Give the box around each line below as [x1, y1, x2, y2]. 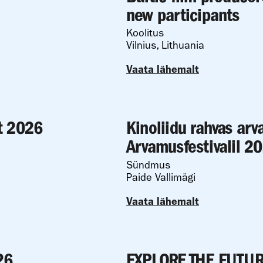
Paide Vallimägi [126, 171, 195, 184]
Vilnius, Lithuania [126, 39, 204, 52]
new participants [126, 4, 240, 26]
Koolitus [126, 27, 164, 39]
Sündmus [126, 159, 170, 171]
